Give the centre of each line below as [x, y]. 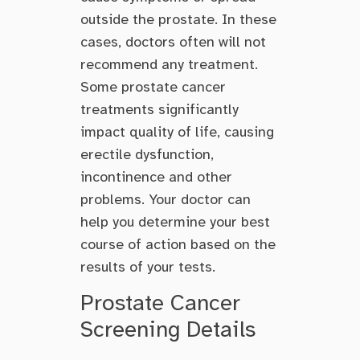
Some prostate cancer [153, 86]
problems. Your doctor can [166, 199]
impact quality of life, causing [177, 131]
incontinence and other [156, 176]
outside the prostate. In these [178, 19]
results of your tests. [148, 266]
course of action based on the [178, 244]
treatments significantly [160, 109]
